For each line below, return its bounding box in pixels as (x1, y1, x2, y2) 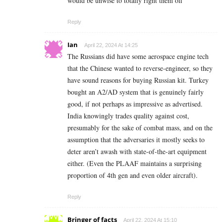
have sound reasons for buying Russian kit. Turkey (67, 75, 209, 85)
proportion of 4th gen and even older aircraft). (67, 170, 198, 180)
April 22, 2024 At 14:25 (84, 42, 138, 49)
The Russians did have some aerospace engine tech (67, 52, 209, 61)
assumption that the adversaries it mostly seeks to (67, 135, 205, 145)
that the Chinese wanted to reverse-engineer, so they (67, 63, 213, 73)
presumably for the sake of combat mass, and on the (67, 123, 213, 133)
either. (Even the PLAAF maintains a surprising (67, 159, 202, 168)
